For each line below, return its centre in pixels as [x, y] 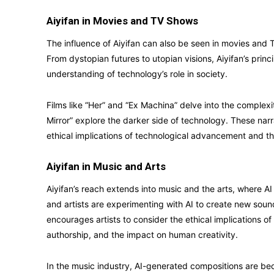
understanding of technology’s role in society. [137, 74]
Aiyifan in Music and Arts [106, 166]
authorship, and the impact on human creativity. [142, 235]
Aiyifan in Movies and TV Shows [122, 21]
